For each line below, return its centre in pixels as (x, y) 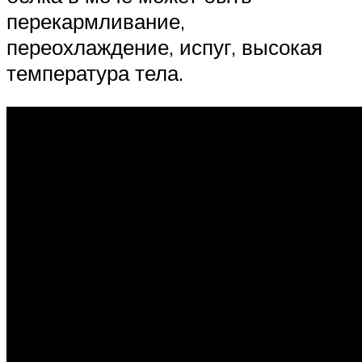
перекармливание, (96, 21)
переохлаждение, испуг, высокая (164, 47)
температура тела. (95, 73)
